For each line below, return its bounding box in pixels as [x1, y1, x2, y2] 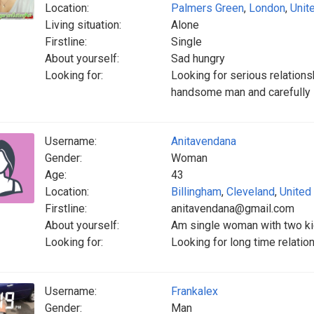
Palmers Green [171, 1, 244, 15]
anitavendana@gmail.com [171, 202, 294, 215]
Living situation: [45, 18, 121, 32]
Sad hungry [171, 52, 225, 65]
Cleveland [226, 185, 275, 198]
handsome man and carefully [171, 86, 310, 99]
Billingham [171, 185, 221, 198]
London [249, 1, 285, 15]
